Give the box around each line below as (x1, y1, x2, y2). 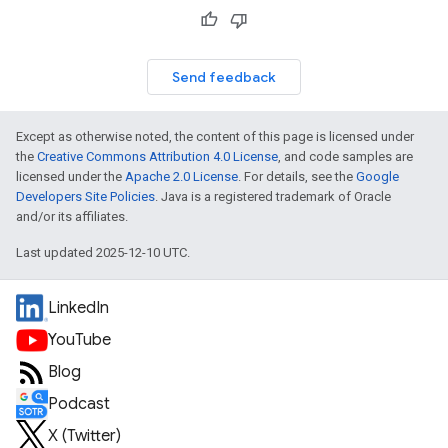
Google (356, 169, 399, 184)
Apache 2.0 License (125, 169, 238, 184)
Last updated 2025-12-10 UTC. (16, 245, 190, 260)
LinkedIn (48, 298, 109, 318)
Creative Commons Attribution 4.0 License (37, 149, 278, 164)
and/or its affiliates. (16, 209, 128, 224)
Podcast (48, 394, 110, 414)
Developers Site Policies (16, 189, 155, 204)
